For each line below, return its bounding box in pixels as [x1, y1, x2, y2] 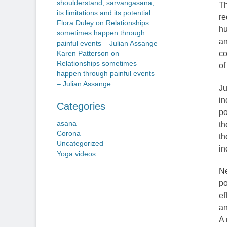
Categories [57, 101, 105, 112]
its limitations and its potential [57, 9, 150, 17]
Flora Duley [57, 19, 94, 27]
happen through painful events [57, 70, 155, 78]
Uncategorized [57, 140, 103, 147]
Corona [57, 130, 81, 137]
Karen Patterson [57, 50, 109, 57]
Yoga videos [57, 150, 96, 158]
